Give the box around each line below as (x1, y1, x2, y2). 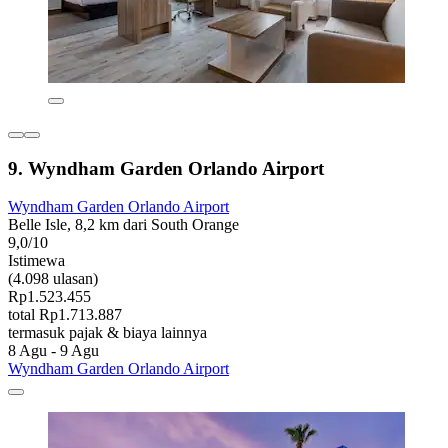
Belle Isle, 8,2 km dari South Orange (8, 216, 239, 234)
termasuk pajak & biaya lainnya (8, 324, 207, 342)
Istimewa (8, 252, 65, 270)
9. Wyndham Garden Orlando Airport (8, 157, 324, 179)
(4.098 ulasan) (8, 270, 98, 288)
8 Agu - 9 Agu (8, 342, 99, 360)
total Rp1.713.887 (8, 306, 122, 324)
